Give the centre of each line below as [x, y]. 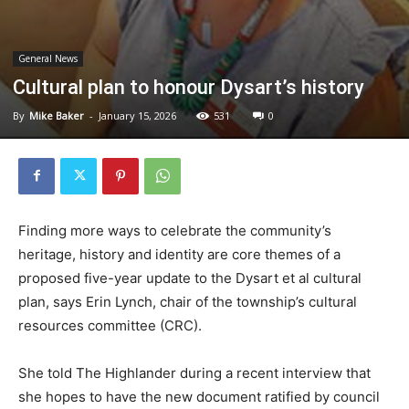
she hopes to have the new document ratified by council [199, 396]
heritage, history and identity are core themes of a [179, 254]
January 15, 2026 [137, 115]
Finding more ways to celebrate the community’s [175, 230]
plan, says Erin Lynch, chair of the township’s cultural [188, 301]
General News [48, 58]
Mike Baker [57, 115]
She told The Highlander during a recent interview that [194, 372]
